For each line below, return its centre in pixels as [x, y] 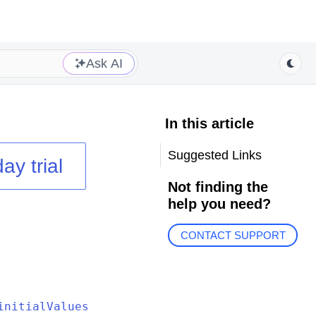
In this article [209, 123]
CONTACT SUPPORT [233, 236]
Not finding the [218, 187]
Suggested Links [214, 155]
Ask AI [104, 63]
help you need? [219, 204]
